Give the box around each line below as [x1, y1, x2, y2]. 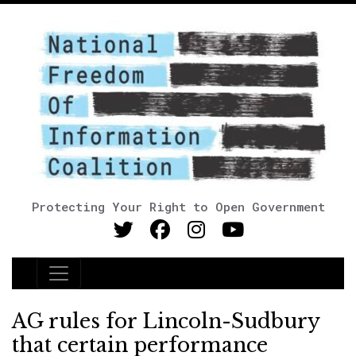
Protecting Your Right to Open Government [31, 199, 325, 215]
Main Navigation [36, 272, 185, 294]
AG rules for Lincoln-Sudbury [12, 309, 319, 334]
